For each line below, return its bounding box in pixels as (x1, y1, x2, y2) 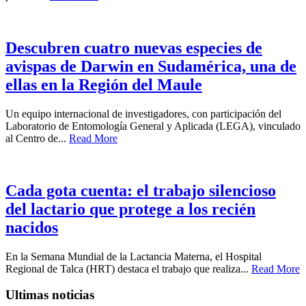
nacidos (5, 218, 58, 236)
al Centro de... (5, 132, 69, 144)
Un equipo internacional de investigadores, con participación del (5, 107, 281, 120)
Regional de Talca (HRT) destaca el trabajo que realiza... (5, 262, 251, 275)
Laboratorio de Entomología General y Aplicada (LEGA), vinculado (5, 120, 301, 132)
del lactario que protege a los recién (5, 199, 255, 218)
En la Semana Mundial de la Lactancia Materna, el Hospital (5, 250, 262, 262)
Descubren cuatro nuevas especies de (5, 38, 262, 57)
